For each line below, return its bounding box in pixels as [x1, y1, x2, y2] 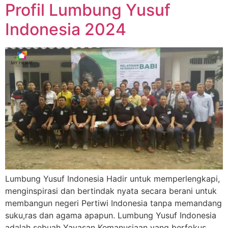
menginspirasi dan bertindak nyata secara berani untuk [5, 186, 217, 196]
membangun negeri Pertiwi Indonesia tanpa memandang [5, 198, 222, 209]
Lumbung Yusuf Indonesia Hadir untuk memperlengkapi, [5, 174, 220, 184]
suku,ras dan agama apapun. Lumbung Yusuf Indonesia [5, 210, 216, 221]
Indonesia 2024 [5, 19, 126, 39]
